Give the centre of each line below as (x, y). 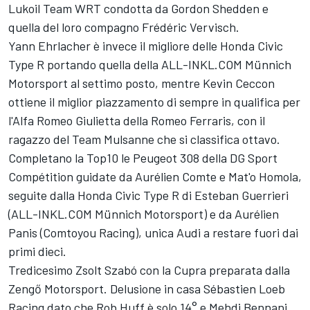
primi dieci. (37, 252)
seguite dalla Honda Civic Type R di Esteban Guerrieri (148, 195)
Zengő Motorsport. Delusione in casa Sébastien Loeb (147, 289)
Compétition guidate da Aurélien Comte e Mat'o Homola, (155, 177)
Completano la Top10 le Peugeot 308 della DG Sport (143, 158)
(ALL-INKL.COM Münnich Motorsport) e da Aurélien (144, 214)
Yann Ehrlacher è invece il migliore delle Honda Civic (146, 46)
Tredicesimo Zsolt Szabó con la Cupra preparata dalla (149, 270)
